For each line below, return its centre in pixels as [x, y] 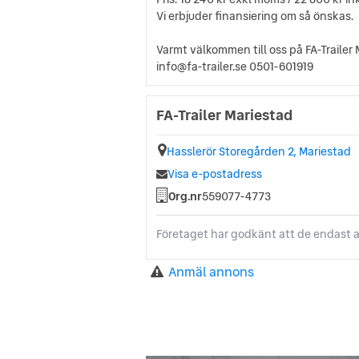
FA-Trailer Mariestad [224, 115]
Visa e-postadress [215, 174]
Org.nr [185, 197]
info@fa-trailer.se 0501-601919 [235, 67]
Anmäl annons [211, 272]
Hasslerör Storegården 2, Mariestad [259, 152]
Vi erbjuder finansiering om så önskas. [255, 16]
